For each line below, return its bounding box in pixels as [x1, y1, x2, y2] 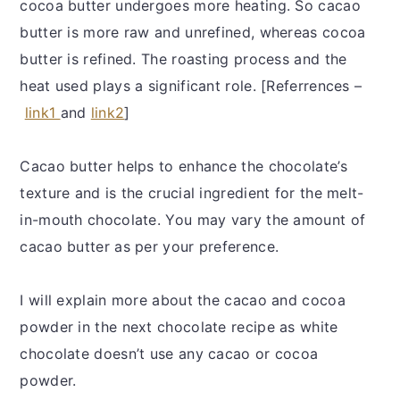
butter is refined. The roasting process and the [20, 49, 347, 68]
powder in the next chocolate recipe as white [20, 317, 338, 336]
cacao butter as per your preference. [20, 237, 284, 255]
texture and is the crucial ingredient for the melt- [20, 183, 364, 202]
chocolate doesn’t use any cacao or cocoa [20, 344, 319, 362]
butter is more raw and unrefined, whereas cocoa [20, 22, 366, 41]
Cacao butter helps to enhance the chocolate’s [20, 156, 347, 175]
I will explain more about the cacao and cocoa [20, 290, 346, 309]
